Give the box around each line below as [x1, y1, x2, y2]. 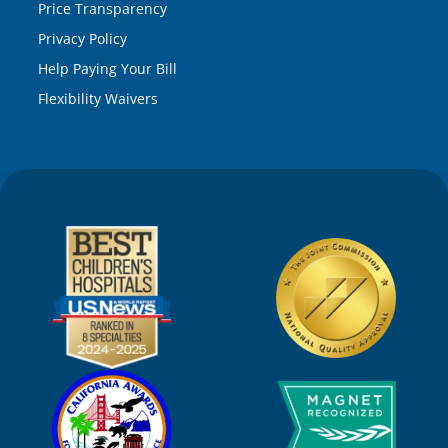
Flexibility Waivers [38, 89, 158, 109]
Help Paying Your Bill [38, 59, 177, 79]
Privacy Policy [38, 29, 127, 49]
